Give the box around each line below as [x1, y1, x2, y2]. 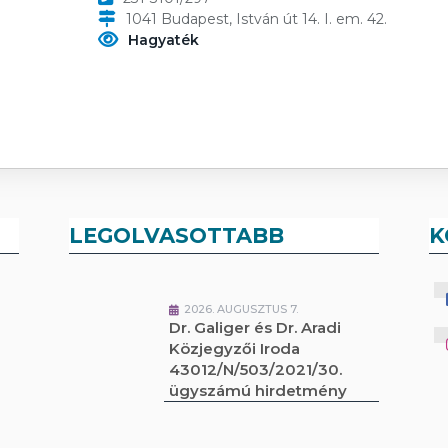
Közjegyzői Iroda [169, 339, 301, 358]
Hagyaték [127, 31, 199, 49]
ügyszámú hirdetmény [169, 381, 348, 400]
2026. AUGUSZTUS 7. [184, 302, 299, 316]
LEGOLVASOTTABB [69, 223, 285, 248]
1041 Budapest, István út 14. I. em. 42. [125, 10, 387, 28]
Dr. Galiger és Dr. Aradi [169, 318, 342, 337]
